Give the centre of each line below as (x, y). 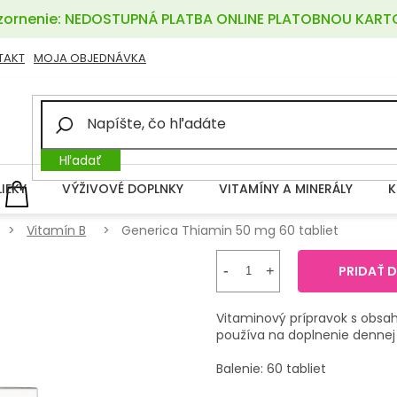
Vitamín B (56, 230)
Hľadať (81, 160)
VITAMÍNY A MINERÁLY (286, 188)
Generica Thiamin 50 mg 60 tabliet (230, 230)
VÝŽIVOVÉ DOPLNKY (123, 188)
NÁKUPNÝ (58, 191)
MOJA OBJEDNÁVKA (90, 58)
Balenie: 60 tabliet (271, 368)
